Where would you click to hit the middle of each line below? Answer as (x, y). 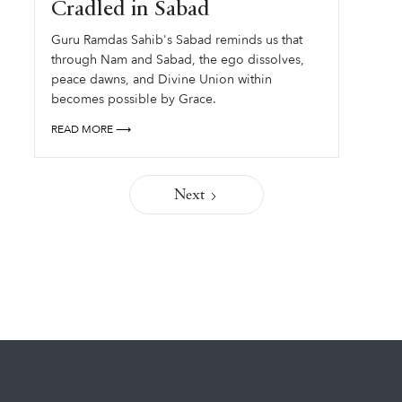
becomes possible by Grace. (134, 99)
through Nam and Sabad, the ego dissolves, (178, 60)
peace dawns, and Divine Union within (162, 79)
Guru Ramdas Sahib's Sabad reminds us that (177, 40)
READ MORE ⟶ (92, 129)
